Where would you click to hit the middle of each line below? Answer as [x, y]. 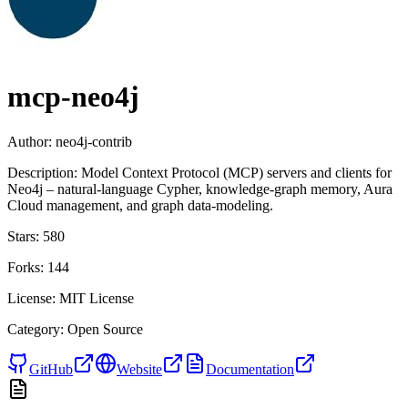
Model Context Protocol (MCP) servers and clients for [236, 172]
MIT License [97, 298]
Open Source [105, 329]
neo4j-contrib [94, 141]
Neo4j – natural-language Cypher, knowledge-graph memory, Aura [200, 189]
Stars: [23, 236]
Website [139, 369]
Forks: [25, 267]
